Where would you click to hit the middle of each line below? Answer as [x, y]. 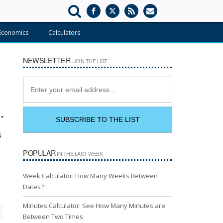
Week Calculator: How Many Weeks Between [90, 175]
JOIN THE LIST [90, 61]
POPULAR [39, 152]
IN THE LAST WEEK [79, 153]
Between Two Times [53, 216]
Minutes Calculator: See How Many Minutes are [94, 205]
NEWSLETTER [48, 60]
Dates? [33, 186]
